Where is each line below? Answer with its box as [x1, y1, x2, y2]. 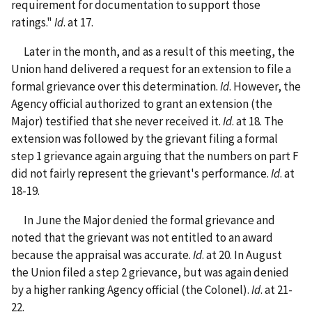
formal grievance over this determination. [11, 78, 220, 94]
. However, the [229, 78, 301, 94]
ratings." [11, 14, 54, 30]
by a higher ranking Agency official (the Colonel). [11, 281, 251, 297]
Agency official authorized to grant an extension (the [11, 95, 272, 111]
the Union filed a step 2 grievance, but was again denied [11, 264, 289, 280]
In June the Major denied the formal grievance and [11, 212, 275, 228]
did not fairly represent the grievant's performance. [11, 165, 271, 181]
